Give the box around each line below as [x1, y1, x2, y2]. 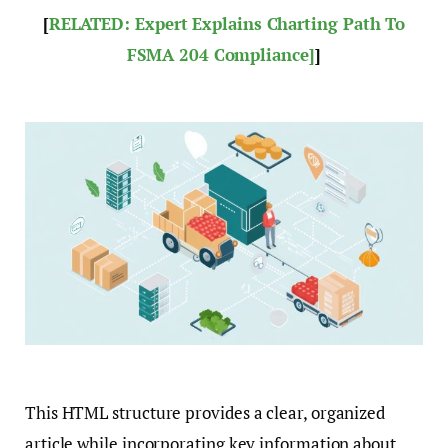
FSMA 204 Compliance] [127, 42, 315, 66]
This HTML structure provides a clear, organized [25, 400, 386, 424]
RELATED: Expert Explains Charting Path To [48, 11, 406, 35]
